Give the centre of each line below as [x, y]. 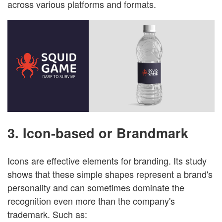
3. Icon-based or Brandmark [98, 133]
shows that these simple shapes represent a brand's [110, 174]
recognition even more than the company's [91, 200]
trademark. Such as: [49, 214]
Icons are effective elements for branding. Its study [107, 160]
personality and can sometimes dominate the [96, 187]
